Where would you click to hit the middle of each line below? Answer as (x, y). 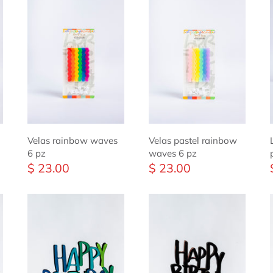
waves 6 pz (172, 154)
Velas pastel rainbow (193, 141)
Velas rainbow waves (73, 141)
